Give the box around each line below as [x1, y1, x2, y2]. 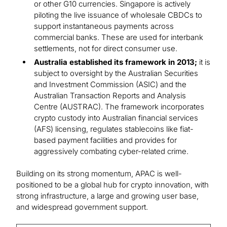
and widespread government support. [16, 202, 148, 212]
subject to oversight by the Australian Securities [34, 68, 198, 79]
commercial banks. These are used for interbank [34, 32, 203, 43]
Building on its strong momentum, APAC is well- [16, 169, 182, 179]
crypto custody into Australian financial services [34, 113, 198, 123]
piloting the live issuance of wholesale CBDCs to [34, 10, 202, 20]
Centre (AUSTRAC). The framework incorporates [34, 102, 204, 112]
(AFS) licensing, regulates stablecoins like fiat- [34, 124, 194, 134]
